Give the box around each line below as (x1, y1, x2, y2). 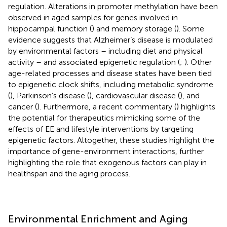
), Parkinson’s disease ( (10, 90, 89, 100)
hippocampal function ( (8, 23, 92, 33)
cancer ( (8, 101, 37, 111)
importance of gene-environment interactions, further (8, 146, 204, 156)
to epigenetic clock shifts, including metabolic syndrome (8, 79, 213, 89)
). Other (184, 57, 212, 67)
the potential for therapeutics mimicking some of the (8, 112, 200, 123)
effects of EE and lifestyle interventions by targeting (8, 124, 194, 134)
